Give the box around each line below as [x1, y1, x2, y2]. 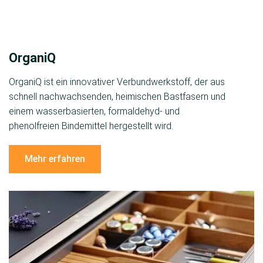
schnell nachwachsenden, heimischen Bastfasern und [9, 90, 225, 102]
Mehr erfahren [25, 153, 85, 164]
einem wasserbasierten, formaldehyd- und [9, 105, 180, 117]
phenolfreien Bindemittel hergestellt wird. [9, 120, 173, 131]
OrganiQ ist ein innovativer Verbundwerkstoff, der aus [9, 76, 225, 87]
